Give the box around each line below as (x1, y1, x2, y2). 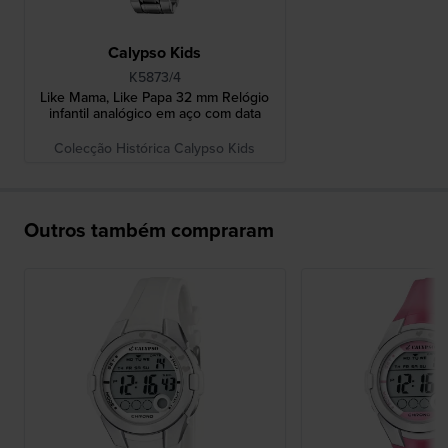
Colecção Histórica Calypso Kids (54, 138, 256, 159)
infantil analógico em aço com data (48, 103, 261, 124)
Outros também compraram (24, 215, 274, 245)
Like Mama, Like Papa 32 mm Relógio (40, 87, 270, 108)
